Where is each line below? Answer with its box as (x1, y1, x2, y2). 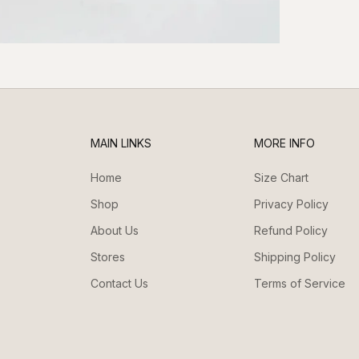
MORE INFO (254, 135, 316, 150)
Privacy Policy (254, 196, 329, 211)
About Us (90, 223, 139, 237)
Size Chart (254, 170, 309, 184)
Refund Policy (254, 223, 329, 237)
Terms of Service (254, 276, 346, 290)
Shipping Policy (254, 249, 337, 264)
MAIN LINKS (90, 135, 151, 150)
